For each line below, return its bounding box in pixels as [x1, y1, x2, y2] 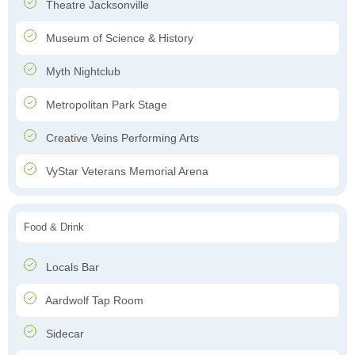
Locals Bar [43, 261, 99, 274]
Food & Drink [24, 221, 84, 234]
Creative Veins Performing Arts [43, 132, 199, 145]
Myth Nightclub [43, 65, 120, 78]
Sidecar [43, 327, 84, 341]
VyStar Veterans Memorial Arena [43, 165, 208, 178]
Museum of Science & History [43, 32, 193, 45]
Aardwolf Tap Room [43, 294, 143, 307]
